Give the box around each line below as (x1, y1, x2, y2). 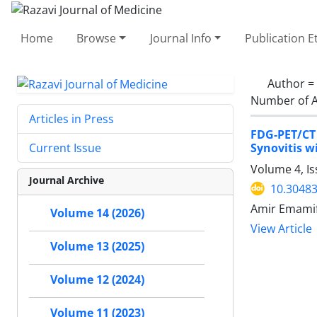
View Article (250, 221, 312, 236)
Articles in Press (29, 111, 114, 127)
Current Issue (29, 140, 101, 156)
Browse (76, 30, 117, 46)
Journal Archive (29, 173, 104, 188)
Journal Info (149, 30, 212, 46)
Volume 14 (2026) (50, 205, 144, 221)
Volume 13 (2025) (50, 238, 144, 255)
